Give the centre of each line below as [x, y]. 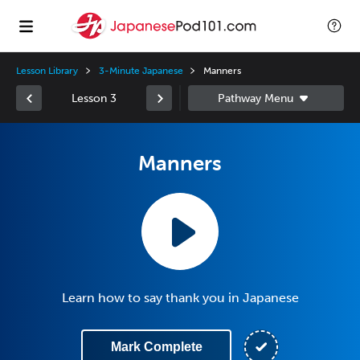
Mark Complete [156, 347]
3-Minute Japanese [141, 71]
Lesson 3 [94, 98]
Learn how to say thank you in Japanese [180, 298]
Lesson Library [47, 71]
